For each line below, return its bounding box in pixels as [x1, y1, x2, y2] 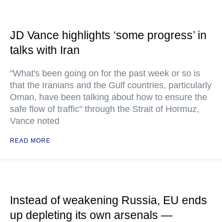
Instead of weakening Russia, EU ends [10, 194, 207, 207]
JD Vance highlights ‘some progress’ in [10, 29, 207, 42]
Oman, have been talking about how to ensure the [10, 92, 207, 102]
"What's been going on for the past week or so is [10, 68, 200, 78]
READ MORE [10, 137, 51, 144]
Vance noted [10, 116, 59, 126]
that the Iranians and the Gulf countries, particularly [10, 80, 212, 90]
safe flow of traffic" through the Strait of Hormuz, [10, 104, 199, 114]
